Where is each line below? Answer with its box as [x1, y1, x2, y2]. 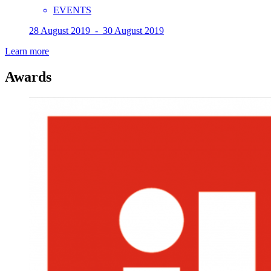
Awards [5, 69, 51, 85]
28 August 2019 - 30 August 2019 [29, 25, 164, 36]
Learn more [5, 46, 49, 57]
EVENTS [53, 5, 91, 16]
